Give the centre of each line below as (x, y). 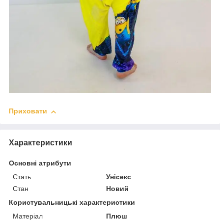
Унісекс (119, 177)
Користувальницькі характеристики (72, 203)
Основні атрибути (40, 163)
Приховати (28, 111)
